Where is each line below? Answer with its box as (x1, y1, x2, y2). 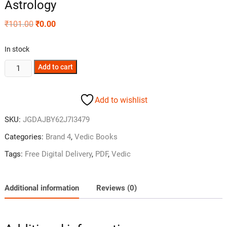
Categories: (4, 132, 46, 142)
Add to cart (38, 63, 73, 71)
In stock (4, 45, 29, 54)
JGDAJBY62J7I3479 (22, 115, 90, 125)
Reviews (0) (96, 183, 137, 193)
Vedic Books (74, 132, 118, 142)
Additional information (4, 183, 79, 193)
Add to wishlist (94, 95, 147, 105)
